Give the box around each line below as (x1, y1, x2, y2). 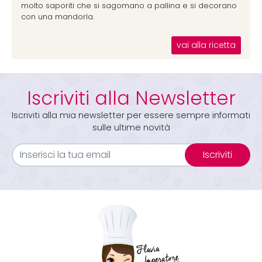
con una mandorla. (21, 12, 94, 21)
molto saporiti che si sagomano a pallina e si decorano (21, 1, 237, 10)
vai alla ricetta (177, 40, 236, 50)
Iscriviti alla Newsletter (26, 87, 236, 110)
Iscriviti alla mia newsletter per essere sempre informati (12, 110, 250, 120)
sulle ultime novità (92, 122, 170, 133)
